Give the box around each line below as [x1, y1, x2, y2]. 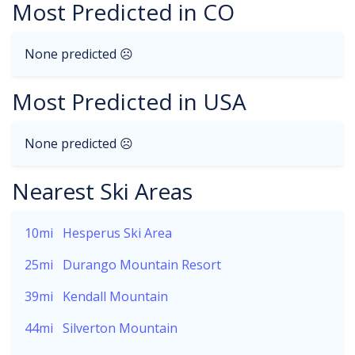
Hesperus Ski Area [63, 224, 172, 242]
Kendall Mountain [63, 288, 168, 305]
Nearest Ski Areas [12, 176, 193, 206]
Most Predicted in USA [12, 86, 246, 116]
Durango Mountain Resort [63, 256, 221, 273]
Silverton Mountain [63, 319, 177, 337]
